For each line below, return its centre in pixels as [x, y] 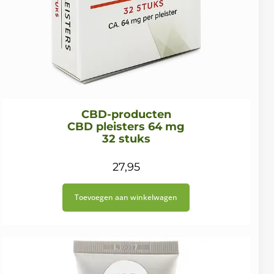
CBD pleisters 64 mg [126, 127]
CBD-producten [126, 115]
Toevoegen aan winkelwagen [126, 198]
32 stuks [126, 139]
